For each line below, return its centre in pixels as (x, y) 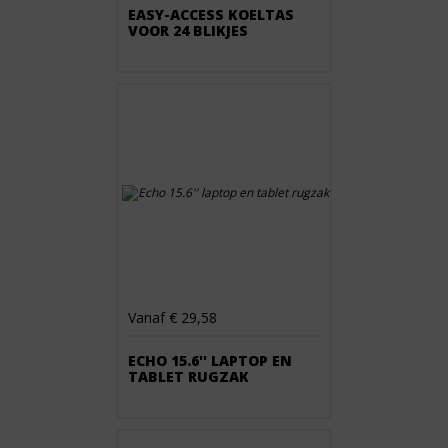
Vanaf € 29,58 (172, 317)
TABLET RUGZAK (188, 376)
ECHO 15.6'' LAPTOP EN (210, 360)
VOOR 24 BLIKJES (188, 30)
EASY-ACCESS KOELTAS (211, 14)
